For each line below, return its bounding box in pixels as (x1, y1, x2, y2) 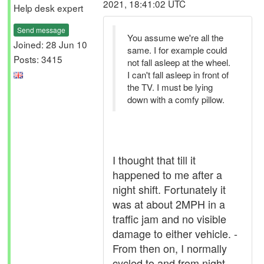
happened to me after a (113, 167, 222, 182)
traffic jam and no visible (113, 211, 226, 226)
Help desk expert (14, 1, 83, 14)
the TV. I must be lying (127, 81, 213, 93)
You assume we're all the (127, 31, 223, 44)
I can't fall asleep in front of (127, 68, 229, 81)
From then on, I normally (113, 240, 227, 256)
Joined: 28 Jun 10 (14, 37, 87, 51)
